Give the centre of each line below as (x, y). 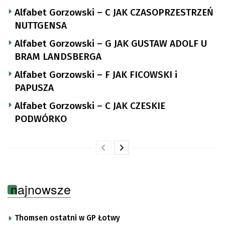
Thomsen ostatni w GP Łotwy (67, 218)
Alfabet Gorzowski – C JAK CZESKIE (90, 105)
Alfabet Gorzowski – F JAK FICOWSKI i (96, 74)
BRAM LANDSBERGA (58, 56)
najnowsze (41, 189)
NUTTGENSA (41, 25)
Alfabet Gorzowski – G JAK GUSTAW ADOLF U (111, 43)
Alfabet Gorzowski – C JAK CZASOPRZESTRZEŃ (114, 12)
